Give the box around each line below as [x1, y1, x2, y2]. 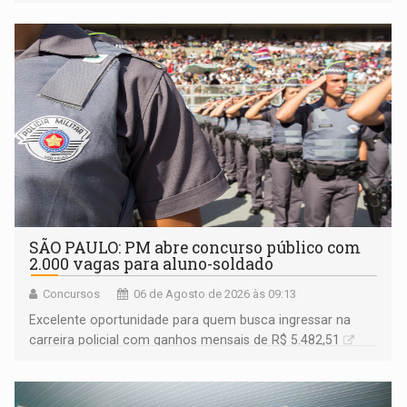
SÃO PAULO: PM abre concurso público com [29, 237, 362, 259]
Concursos [43, 287, 101, 302]
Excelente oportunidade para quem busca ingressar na [29, 313, 352, 328]
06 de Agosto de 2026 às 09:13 [134, 287, 297, 302]
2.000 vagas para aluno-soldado [29, 253, 274, 275]
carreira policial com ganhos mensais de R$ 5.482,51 [29, 333, 341, 348]
